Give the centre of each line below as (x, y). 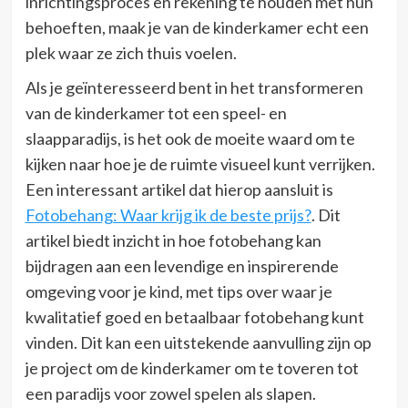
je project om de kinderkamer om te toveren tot (192, 367)
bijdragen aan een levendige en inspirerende (182, 265)
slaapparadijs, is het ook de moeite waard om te (190, 138)
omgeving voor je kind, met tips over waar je (178, 291)
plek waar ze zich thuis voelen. (131, 52)
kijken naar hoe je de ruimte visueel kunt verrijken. (200, 163)
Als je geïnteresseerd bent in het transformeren (194, 87)
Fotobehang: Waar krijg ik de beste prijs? (168, 214)
